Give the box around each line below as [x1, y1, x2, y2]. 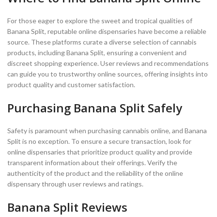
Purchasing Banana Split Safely [7, 99, 182, 116]
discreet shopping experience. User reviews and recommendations [7, 59, 209, 67]
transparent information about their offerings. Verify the [7, 158, 177, 167]
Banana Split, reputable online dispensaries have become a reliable [7, 27, 206, 35]
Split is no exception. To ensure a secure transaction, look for [7, 137, 191, 145]
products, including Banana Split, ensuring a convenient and [7, 48, 186, 57]
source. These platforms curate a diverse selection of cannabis [7, 37, 197, 46]
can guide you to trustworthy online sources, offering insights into [7, 69, 208, 78]
